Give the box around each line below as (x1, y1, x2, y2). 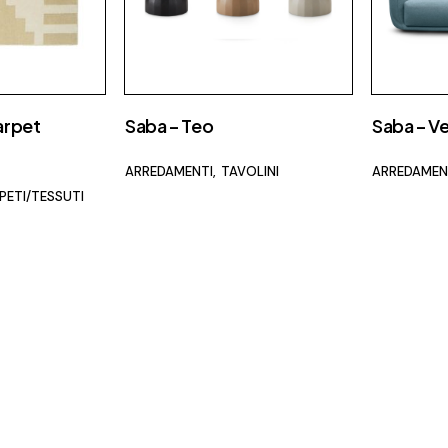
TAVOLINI (221, 163, 279, 180)
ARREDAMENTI (125, 163, 213, 180)
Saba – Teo (125, 114, 214, 137)
